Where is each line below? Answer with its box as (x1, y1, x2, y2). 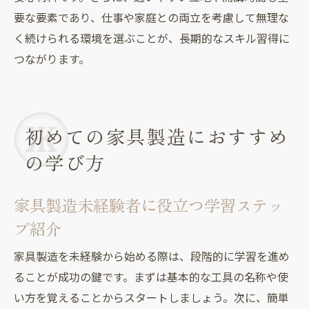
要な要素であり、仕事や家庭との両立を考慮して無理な (14, 11, 289, 25)
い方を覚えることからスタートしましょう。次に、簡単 (14, 291, 289, 305)
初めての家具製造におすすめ (24, 122, 289, 150)
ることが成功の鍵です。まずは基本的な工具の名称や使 (14, 270, 288, 284)
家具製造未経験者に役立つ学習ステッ (14, 192, 283, 217)
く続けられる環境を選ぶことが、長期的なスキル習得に (14, 32, 290, 46)
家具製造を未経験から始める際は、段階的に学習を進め (14, 250, 290, 263)
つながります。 (14, 52, 90, 66)
